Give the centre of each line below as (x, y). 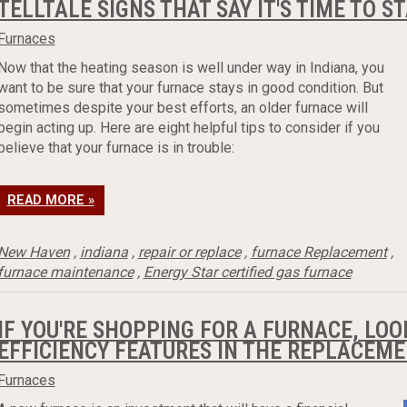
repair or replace (189, 252)
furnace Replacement (318, 252)
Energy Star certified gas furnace (247, 272)
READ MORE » (50, 200)
